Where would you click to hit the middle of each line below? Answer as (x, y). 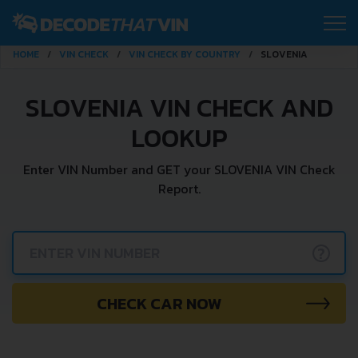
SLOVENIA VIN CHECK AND (179, 108)
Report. (179, 189)
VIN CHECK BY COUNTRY (185, 54)
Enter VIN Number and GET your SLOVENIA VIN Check (179, 169)
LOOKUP (179, 138)
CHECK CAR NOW (159, 303)
